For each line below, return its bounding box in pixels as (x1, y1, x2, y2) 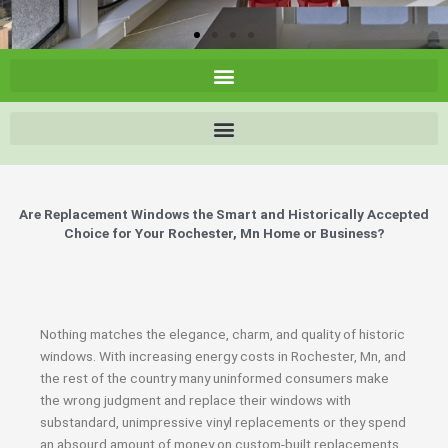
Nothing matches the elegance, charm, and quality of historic (40, 326, 405, 342)
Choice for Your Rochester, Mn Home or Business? (63, 225, 385, 241)
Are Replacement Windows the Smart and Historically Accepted (19, 206, 429, 222)
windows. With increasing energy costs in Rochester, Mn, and (40, 348, 406, 364)
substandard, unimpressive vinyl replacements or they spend (40, 414, 406, 430)
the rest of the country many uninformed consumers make (40, 370, 389, 386)
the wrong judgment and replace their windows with (40, 392, 351, 408)
